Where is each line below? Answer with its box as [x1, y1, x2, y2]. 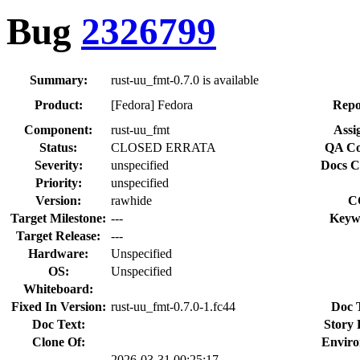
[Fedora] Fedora [111, 97, 193, 112]
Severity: [34, 157, 83, 172]
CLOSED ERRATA [111, 140, 216, 154]
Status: [39, 140, 77, 154]
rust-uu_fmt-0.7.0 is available [111, 72, 259, 87]
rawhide [111, 193, 152, 207]
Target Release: [16, 228, 100, 243]
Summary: [29, 72, 88, 87]
